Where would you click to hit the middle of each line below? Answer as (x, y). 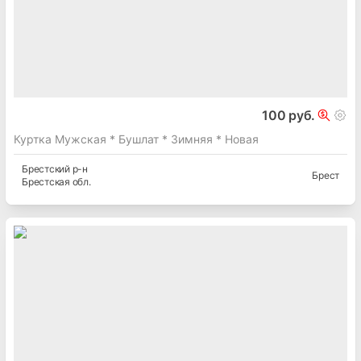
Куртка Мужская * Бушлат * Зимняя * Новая (136, 139)
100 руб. (288, 116)
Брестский (46, 169)
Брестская (46, 182)
